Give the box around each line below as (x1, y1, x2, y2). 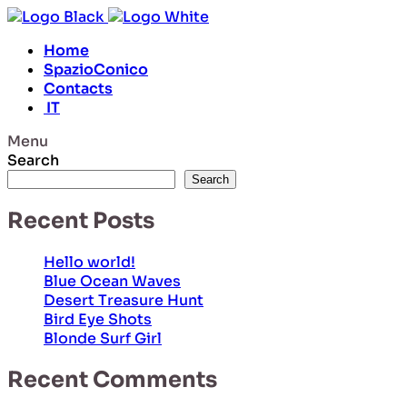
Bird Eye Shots (44, 309, 152, 329)
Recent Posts (7, 206, 154, 234)
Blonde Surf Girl (44, 328, 162, 348)
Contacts (44, 79, 113, 98)
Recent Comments (7, 365, 217, 393)
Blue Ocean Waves (44, 271, 181, 291)
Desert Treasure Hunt (44, 290, 203, 310)
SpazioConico (44, 60, 148, 79)
